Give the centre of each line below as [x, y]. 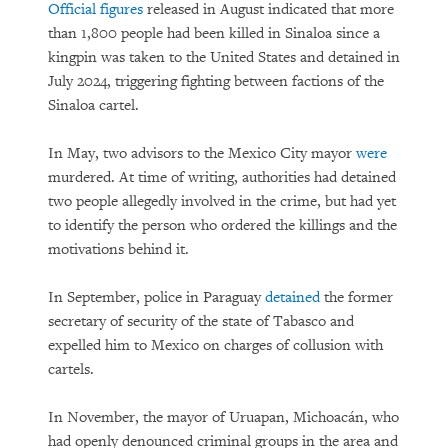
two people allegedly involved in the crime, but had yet [222, 201]
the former [356, 297]
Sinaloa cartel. [95, 105]
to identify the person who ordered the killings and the [222, 225]
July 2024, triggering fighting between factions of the [216, 81]
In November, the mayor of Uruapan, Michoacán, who [223, 417]
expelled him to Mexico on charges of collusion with [215, 345]
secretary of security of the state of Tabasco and [201, 321]
